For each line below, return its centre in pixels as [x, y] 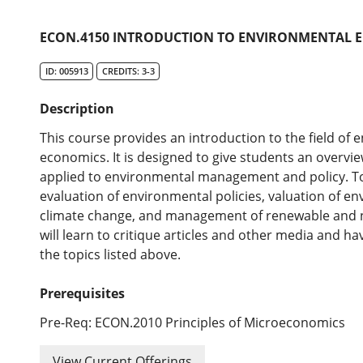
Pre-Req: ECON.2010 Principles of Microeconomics [193, 323]
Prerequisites [83, 294]
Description [77, 109]
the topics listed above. [111, 255]
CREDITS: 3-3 [128, 71]
